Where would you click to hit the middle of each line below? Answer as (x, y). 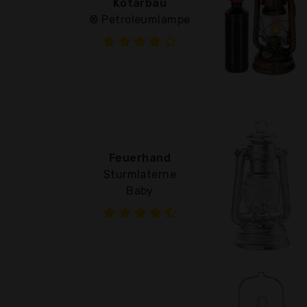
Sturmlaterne (140, 174)
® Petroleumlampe (140, 19)
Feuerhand (140, 158)
